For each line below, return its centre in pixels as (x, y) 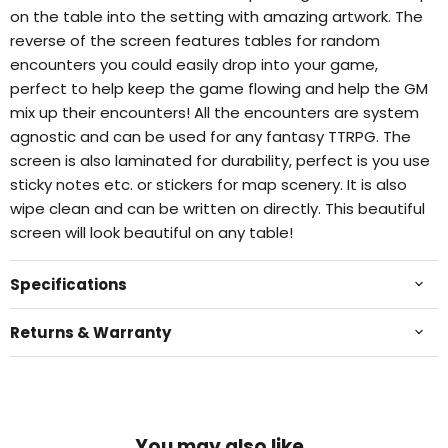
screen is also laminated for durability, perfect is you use (220, 160)
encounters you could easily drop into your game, (194, 64)
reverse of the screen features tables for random (195, 40)
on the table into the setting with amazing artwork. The (216, 16)
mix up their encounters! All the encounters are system (214, 112)
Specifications (68, 284)
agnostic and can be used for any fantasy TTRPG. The (210, 136)
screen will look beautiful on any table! (151, 232)
